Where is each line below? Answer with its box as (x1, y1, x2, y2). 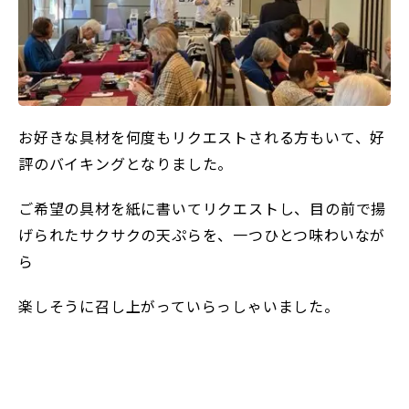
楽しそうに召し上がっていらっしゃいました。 (18, 294, 340, 317)
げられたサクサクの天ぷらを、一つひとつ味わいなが (18, 223, 386, 246)
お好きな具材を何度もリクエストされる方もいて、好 (18, 125, 386, 148)
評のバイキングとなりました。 (18, 152, 234, 174)
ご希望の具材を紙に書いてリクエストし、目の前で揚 (18, 196, 387, 219)
